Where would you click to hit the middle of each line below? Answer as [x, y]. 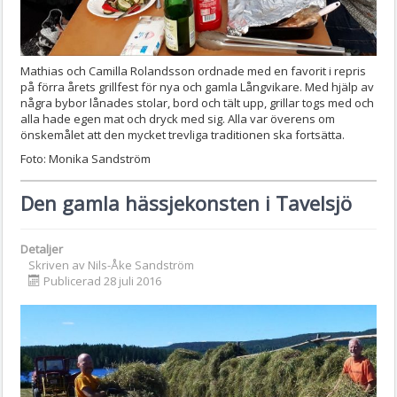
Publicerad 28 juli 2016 [102, 280]
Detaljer [42, 249]
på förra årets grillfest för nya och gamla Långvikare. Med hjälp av [197, 86]
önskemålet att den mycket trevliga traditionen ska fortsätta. [183, 134]
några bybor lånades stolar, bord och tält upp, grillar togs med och [197, 102]
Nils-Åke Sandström [141, 265]
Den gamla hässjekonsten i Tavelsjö [186, 202]
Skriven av [58, 265]
